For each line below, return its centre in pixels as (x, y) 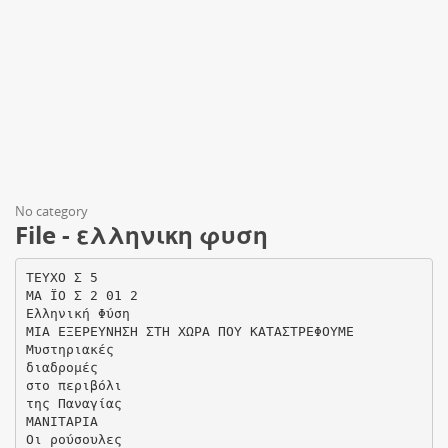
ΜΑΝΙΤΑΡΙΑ (61, 421)
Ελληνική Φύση (77, 313)
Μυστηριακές (69, 349)
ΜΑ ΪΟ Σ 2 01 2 (81, 295)
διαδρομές (61, 367)
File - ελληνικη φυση (141, 234)
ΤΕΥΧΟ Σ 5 (61, 277)
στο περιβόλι (73, 385)
